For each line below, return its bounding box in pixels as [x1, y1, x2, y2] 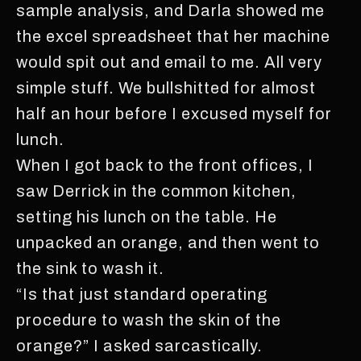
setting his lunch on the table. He [16, 207, 277, 226]
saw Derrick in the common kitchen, [16, 181, 297, 200]
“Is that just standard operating [16, 284, 268, 303]
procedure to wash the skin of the [16, 310, 281, 329]
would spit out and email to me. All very [16, 52, 322, 71]
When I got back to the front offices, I [16, 156, 313, 174]
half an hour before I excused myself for [16, 104, 332, 122]
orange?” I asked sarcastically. [16, 336, 263, 355]
